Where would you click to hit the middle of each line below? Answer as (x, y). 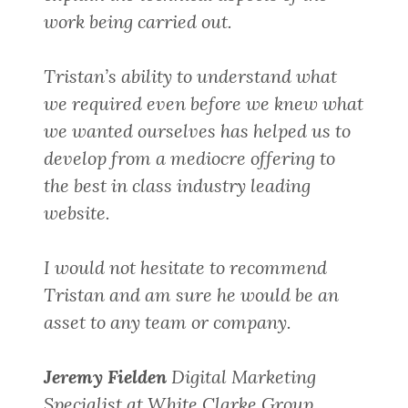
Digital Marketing (241, 377)
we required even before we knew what (204, 104)
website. (77, 213)
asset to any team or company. (168, 322)
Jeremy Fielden (105, 377)
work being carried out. (138, 22)
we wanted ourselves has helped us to (197, 131)
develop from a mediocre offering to (189, 158)
